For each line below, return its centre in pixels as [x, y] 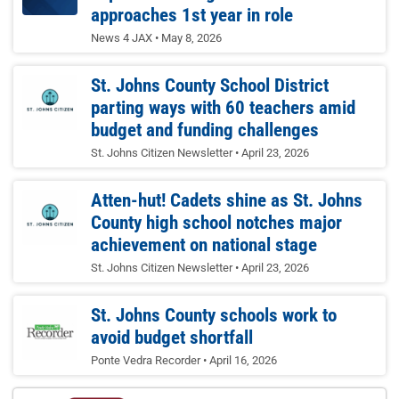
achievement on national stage [204, 245]
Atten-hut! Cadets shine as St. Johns [227, 201]
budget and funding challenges [205, 130]
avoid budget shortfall [172, 338]
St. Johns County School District [210, 86]
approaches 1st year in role [192, 16]
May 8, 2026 [192, 38]
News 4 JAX [123, 38]
